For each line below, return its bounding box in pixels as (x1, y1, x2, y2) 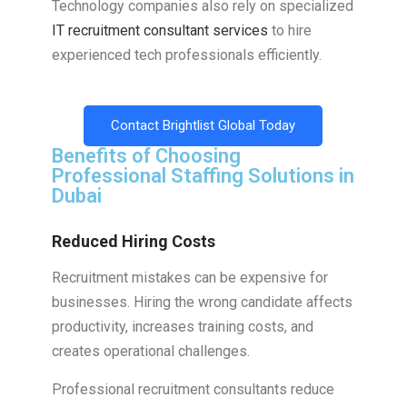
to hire (267, 22, 312, 40)
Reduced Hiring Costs (51, 232, 215, 252)
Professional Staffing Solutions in (51, 164, 354, 188)
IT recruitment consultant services (51, 22, 268, 40)
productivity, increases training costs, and (51, 318, 313, 336)
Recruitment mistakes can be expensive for (51, 269, 328, 287)
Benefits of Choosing (51, 144, 241, 168)
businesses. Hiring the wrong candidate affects (51, 293, 352, 312)
